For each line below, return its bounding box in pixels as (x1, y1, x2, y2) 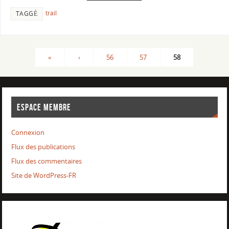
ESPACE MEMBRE (16, 102, 71, 112)
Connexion (11, 128, 44, 138)
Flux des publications (11, 143, 75, 152)
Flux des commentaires (11, 157, 82, 166)
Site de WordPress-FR (11, 171, 76, 180)
